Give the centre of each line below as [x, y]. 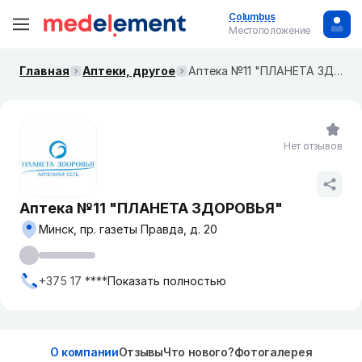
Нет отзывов [313, 146]
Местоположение [269, 30]
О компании [84, 352]
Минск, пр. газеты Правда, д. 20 [128, 229]
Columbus [252, 17]
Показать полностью [167, 281]
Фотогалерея [273, 352]
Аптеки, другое [129, 71]
